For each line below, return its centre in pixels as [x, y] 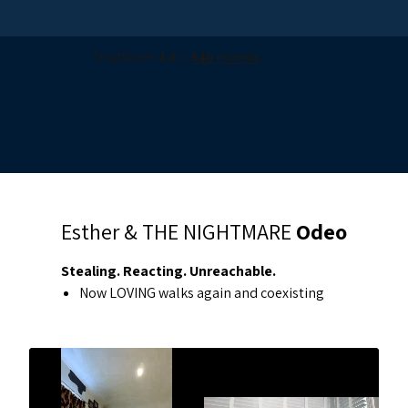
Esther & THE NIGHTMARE [178, 231]
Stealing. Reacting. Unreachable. [168, 271]
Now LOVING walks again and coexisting [202, 293]
